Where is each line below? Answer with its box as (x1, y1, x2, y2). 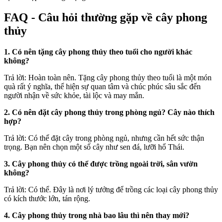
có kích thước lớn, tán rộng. (4, 194, 92, 203)
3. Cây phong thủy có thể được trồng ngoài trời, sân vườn (4, 160, 198, 168)
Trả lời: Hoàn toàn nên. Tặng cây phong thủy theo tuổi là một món (4, 73, 212, 82)
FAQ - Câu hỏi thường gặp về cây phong (4, 11, 207, 24)
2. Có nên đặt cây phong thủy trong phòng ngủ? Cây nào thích (4, 108, 215, 117)
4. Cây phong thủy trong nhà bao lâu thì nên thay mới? (4, 211, 191, 220)
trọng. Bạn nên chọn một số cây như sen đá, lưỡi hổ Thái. (4, 143, 186, 152)
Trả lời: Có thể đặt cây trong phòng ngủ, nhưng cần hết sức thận (4, 134, 204, 143)
